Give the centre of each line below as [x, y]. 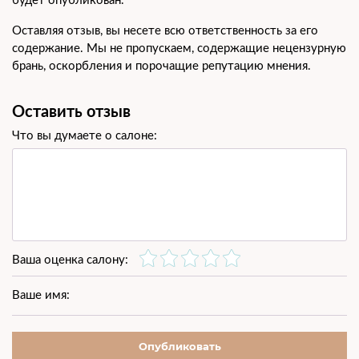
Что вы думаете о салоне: [85, 135]
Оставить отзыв [71, 111]
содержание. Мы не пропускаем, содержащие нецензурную [179, 47]
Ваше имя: [41, 294]
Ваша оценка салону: [70, 259]
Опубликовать [179, 346]
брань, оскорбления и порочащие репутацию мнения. [161, 65]
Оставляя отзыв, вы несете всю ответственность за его [165, 30]
